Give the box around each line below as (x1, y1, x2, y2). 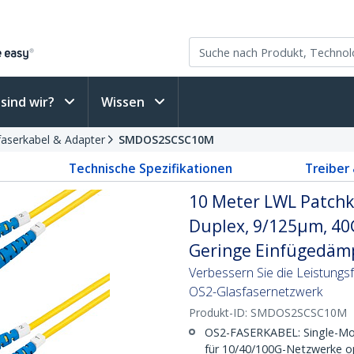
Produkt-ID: (189, 305, 250, 320)
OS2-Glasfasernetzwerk (189, 283, 322, 300)
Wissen (101, 93, 148, 111)
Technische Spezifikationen (69, 160, 232, 177)
